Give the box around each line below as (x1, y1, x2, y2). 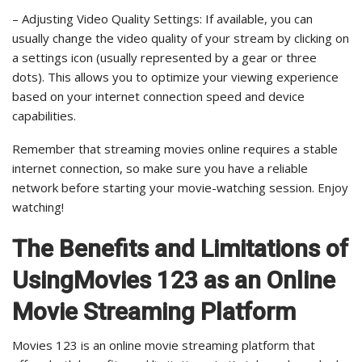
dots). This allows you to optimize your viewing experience (12, 69, 339, 86)
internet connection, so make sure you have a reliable (12, 160, 308, 177)
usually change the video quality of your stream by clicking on (12, 30, 349, 47)
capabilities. (12, 107, 76, 124)
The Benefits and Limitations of (12, 234, 348, 263)
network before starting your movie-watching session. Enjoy (12, 179, 348, 196)
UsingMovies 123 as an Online (12, 266, 335, 295)
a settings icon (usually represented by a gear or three (12, 49, 317, 66)
